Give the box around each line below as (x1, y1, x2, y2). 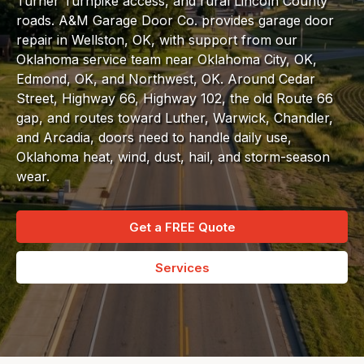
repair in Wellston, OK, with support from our (16, 31, 297, 48)
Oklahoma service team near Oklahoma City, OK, (16, 50, 317, 67)
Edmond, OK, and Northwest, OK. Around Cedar (16, 70, 315, 87)
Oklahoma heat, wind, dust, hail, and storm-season (16, 148, 330, 165)
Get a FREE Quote (128, 219, 236, 235)
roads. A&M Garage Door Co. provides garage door (16, 11, 334, 28)
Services (154, 259, 210, 275)
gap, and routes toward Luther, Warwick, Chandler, (16, 109, 333, 126)
